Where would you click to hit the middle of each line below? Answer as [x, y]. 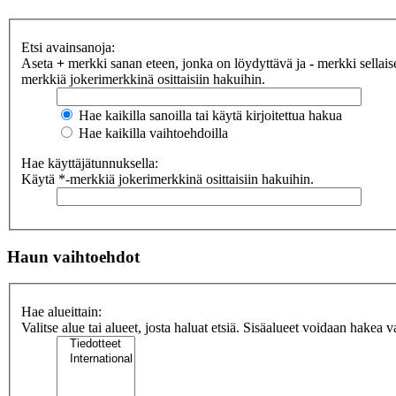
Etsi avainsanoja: [68, 47]
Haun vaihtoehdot [73, 256]
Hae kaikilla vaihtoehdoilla [152, 133]
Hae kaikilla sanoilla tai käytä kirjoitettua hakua [209, 115]
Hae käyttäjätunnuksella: [90, 163]
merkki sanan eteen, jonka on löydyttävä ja [187, 63]
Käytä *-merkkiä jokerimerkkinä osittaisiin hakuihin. [168, 179]
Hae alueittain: [61, 312]
